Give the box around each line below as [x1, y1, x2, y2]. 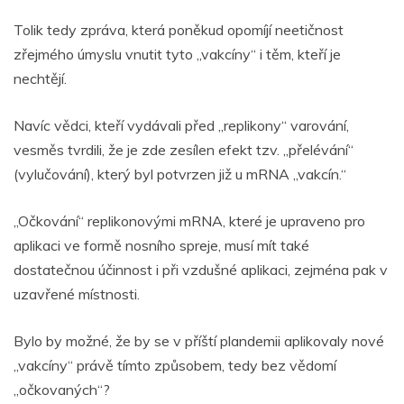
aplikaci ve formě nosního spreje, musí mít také [14, 235, 309, 254]
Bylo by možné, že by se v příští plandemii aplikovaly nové [14, 331, 384, 350]
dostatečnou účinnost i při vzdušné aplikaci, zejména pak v [14, 260, 388, 279]
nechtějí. [14, 69, 67, 87]
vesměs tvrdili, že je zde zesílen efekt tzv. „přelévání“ [14, 140, 353, 159]
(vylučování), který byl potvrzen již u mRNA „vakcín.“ [14, 164, 346, 183]
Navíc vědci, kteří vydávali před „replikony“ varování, [14, 115, 349, 134]
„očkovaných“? [14, 380, 110, 399]
